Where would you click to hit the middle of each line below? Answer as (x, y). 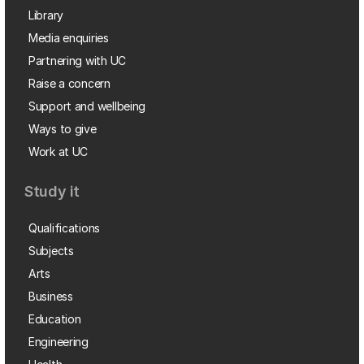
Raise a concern (69, 83)
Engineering (58, 342)
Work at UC (58, 152)
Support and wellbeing (87, 106)
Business (51, 296)
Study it (52, 191)
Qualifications (65, 228)
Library (46, 15)
